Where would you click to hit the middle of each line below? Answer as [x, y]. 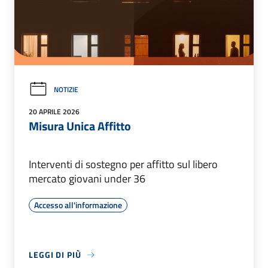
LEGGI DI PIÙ [55, 255]
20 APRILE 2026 [54, 112]
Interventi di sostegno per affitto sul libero [123, 165]
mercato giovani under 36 [87, 179]
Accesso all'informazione [78, 205]
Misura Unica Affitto [80, 126]
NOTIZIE [66, 89]
